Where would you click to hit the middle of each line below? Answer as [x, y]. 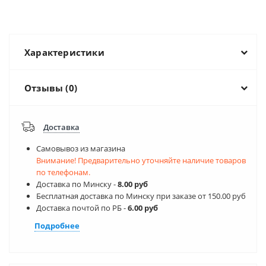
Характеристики [64, 52]
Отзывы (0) [51, 88]
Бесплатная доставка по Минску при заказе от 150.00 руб [141, 196]
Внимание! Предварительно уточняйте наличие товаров [141, 161]
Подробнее [57, 226]
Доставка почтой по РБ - [82, 208]
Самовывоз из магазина [81, 149]
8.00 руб [133, 184]
